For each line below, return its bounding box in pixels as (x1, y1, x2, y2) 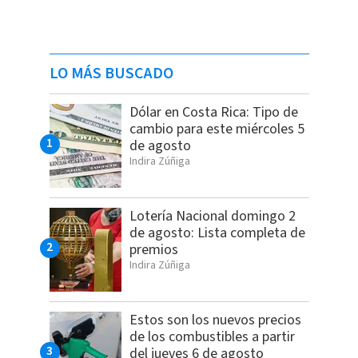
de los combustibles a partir (129, 327, 295, 347)
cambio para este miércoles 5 (129, 119, 304, 139)
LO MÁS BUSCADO (49, 62, 173, 85)
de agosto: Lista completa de (129, 223, 305, 243)
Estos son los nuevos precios (129, 310, 301, 330)
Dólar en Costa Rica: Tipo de (129, 102, 298, 122)
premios (129, 240, 178, 260)
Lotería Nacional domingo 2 (129, 206, 296, 226)
